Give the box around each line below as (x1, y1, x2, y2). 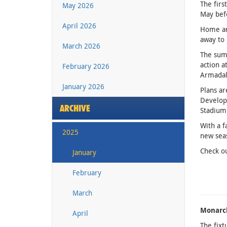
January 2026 (62, 81, 104, 91)
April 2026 (62, 20, 96, 30)
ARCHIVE (60, 102, 90, 113)
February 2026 (62, 61, 109, 71)
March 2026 (62, 41, 100, 51)
